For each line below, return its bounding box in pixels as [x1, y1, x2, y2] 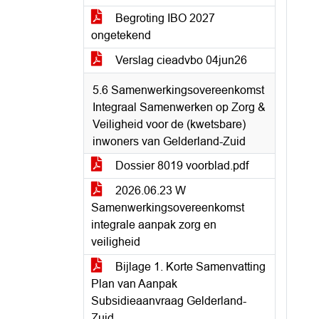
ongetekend [91, 29, 151, 41]
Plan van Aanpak [91, 278, 177, 290]
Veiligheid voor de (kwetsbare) [93, 118, 246, 130]
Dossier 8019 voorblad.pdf [113, 159, 249, 172]
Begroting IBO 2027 [113, 12, 215, 24]
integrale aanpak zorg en [91, 219, 216, 231]
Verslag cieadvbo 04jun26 [113, 54, 247, 66]
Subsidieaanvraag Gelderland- [91, 295, 246, 307]
